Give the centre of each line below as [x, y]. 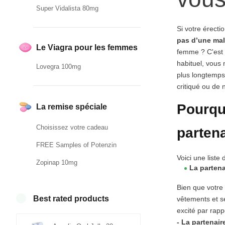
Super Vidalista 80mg [67, 9]
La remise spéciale [72, 107]
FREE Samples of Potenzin [76, 145]
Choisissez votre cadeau [72, 127]
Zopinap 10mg [57, 162]
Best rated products [71, 198]
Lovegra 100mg [59, 67]
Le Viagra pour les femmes [87, 48]
